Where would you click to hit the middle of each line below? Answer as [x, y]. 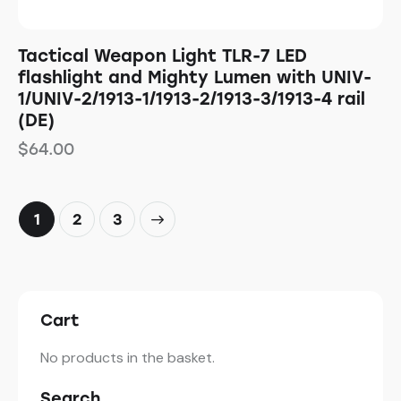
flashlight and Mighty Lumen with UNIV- [195, 78]
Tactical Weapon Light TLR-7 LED [162, 56]
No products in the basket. [128, 358]
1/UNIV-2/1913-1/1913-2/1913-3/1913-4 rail [192, 99]
